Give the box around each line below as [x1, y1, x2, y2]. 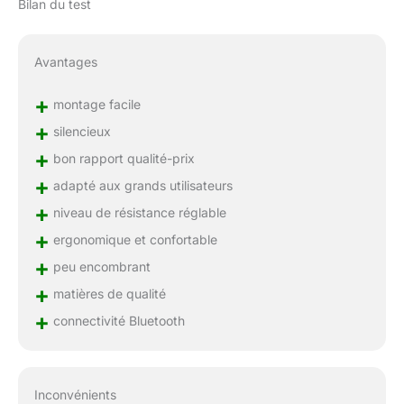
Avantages [33, 53, 97, 69]
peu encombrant [49, 258, 151, 274]
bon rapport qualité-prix [49, 150, 195, 166]
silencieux [49, 123, 111, 139]
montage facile [49, 96, 141, 112]
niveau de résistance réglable [49, 204, 226, 220]
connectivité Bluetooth [49, 312, 185, 328]
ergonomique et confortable [49, 231, 217, 247]
